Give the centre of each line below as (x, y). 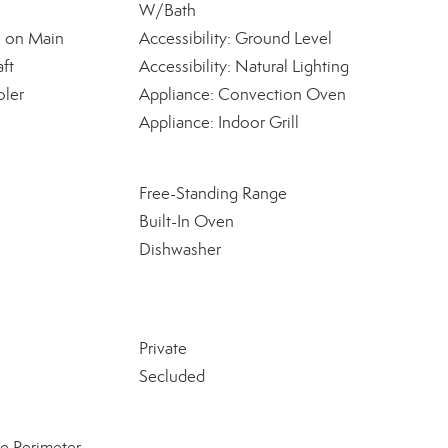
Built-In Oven (186, 221)
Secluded (171, 376)
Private (162, 348)
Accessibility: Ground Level (235, 38)
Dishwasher (179, 249)
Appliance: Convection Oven (242, 94)
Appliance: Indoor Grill (218, 122)
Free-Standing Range (212, 193)
